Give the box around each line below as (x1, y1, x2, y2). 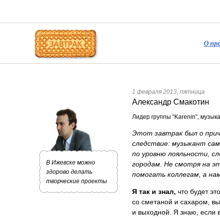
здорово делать (46, 168, 92, 175)
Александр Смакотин (132, 97, 209, 106)
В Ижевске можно (46, 159, 95, 166)
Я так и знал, (132, 187, 178, 195)
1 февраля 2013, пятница (132, 88, 205, 95)
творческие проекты (46, 178, 107, 185)
